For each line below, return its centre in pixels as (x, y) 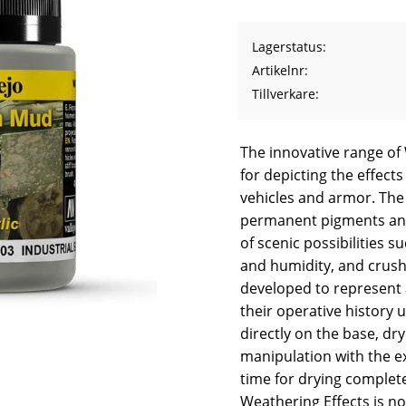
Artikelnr (278, 70)
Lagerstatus (287, 47)
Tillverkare (283, 94)
